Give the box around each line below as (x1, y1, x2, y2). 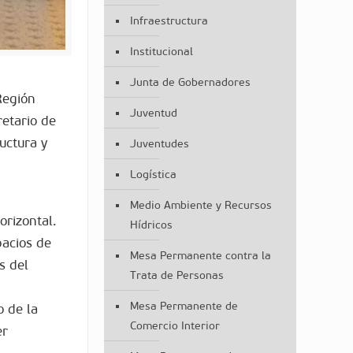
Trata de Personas (129, 269, 224, 282)
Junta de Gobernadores (129, 76, 251, 89)
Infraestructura (129, 14, 208, 28)
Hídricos (129, 218, 173, 232)
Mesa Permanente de (129, 299, 238, 313)
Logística (129, 168, 176, 181)
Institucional (129, 45, 193, 58)
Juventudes (129, 137, 189, 150)
